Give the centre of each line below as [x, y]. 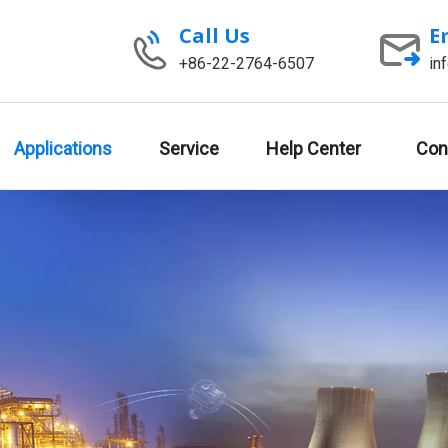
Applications [63, 148]
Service [189, 148]
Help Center [313, 148]
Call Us [214, 35]
